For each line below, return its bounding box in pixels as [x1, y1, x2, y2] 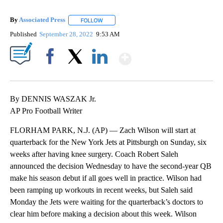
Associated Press [19, 16, 65, 24]
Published [10, 30, 37, 38]
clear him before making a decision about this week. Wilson [10, 209, 197, 218]
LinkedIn [88, 69, 111, 77]
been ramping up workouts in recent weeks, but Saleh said [10, 185, 193, 194]
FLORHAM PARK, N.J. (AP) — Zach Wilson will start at [10, 125, 196, 134]
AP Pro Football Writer [10, 106, 82, 115]
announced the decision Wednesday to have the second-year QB [10, 161, 212, 170]
